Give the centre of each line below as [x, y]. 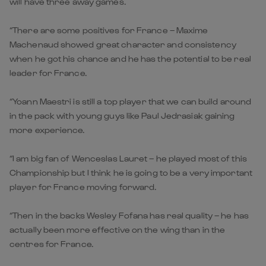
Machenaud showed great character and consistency [123, 44]
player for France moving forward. [83, 186]
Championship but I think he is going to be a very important [131, 172]
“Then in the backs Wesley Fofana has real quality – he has [129, 215]
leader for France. [48, 72]
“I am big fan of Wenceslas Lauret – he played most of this [128, 158]
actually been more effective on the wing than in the [118, 229]
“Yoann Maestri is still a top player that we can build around [131, 101]
